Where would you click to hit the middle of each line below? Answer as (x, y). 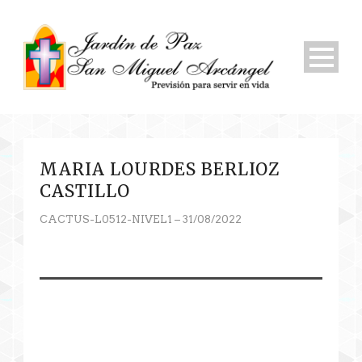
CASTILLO (85, 192)
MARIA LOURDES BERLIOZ (160, 170)
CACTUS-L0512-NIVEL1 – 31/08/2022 (141, 220)
